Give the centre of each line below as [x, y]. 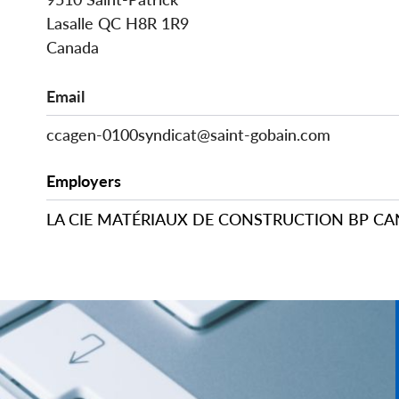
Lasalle [70, 24]
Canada [73, 48]
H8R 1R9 [157, 24]
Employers [84, 181]
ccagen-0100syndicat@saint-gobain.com [188, 135]
